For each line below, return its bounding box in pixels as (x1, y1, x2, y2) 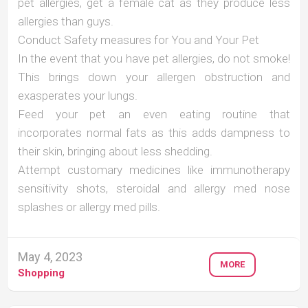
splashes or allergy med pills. (18, 199, 160, 214)
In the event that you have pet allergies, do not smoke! (18, 51, 290, 65)
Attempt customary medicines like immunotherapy (18, 162, 290, 177)
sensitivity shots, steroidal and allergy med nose (18, 181, 290, 195)
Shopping (18, 266, 65, 279)
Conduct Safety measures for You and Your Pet (18, 32, 259, 47)
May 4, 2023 (18, 249, 82, 264)
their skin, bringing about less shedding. (18, 144, 212, 158)
